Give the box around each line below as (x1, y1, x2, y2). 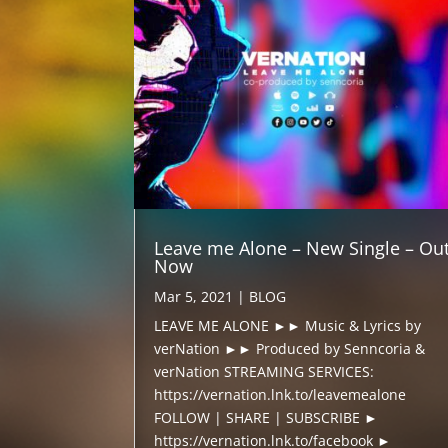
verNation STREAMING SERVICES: (154, 361, 375, 381)
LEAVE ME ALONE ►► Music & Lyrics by (154, 315, 422, 335)
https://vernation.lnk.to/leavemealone (154, 384, 407, 404)
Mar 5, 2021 (154, 286, 234, 306)
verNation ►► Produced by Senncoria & (154, 338, 426, 358)
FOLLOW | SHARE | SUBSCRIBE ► (154, 407, 379, 427)
